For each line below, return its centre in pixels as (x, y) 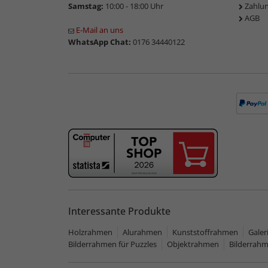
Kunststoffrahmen (205, 232)
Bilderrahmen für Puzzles (112, 244)
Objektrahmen (193, 244)
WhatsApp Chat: (100, 42)
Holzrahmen (90, 232)
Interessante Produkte (119, 211)
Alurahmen (142, 232)
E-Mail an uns (100, 30)
